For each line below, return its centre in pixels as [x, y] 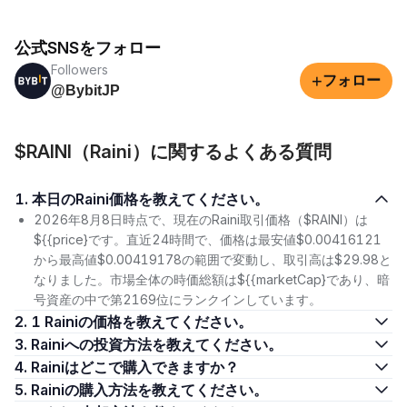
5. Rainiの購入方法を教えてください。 [149, 390]
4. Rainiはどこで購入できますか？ [135, 367]
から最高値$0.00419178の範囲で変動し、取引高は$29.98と [213, 259]
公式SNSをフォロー [88, 48]
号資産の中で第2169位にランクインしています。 [178, 299]
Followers [79, 69]
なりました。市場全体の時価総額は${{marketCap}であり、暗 [212, 279]
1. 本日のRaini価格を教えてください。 [150, 199]
